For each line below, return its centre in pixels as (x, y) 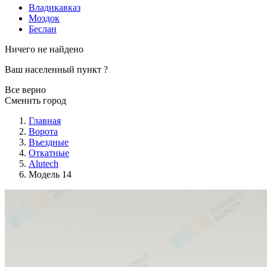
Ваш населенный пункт (54, 69)
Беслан (43, 29)
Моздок (44, 18)
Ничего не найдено (44, 49)
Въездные (49, 142)
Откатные (49, 153)
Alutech (44, 163)
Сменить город (35, 100)
